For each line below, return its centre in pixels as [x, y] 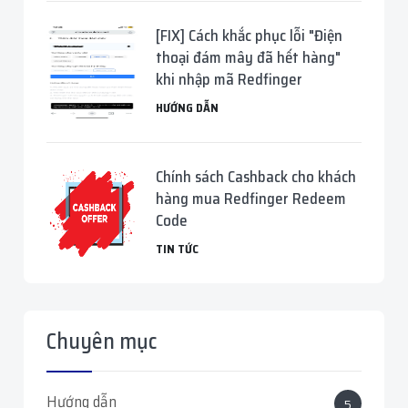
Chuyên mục [102, 342]
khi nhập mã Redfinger [229, 79]
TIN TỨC [177, 249]
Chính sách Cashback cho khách [256, 177]
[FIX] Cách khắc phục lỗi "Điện [249, 36]
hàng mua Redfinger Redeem [251, 199]
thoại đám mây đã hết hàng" [248, 57]
